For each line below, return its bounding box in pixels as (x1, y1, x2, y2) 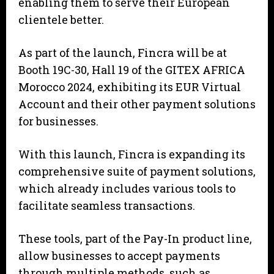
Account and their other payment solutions (18, 97, 256, 112)
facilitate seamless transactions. (18, 198, 198, 213)
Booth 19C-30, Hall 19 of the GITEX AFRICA (18, 62, 245, 78)
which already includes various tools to (18, 181, 235, 196)
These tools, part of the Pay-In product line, (18, 231, 252, 246)
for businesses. (18, 114, 101, 129)
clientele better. (18, 12, 104, 28)
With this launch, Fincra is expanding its (18, 147, 245, 162)
